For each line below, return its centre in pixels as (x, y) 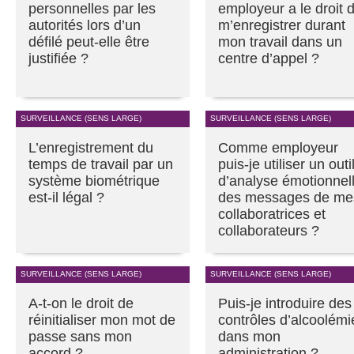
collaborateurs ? (269, 230)
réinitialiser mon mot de (102, 320)
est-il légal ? (66, 197)
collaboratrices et (272, 214)
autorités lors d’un (85, 25)
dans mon (249, 336)
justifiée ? (58, 58)
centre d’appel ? (269, 58)
